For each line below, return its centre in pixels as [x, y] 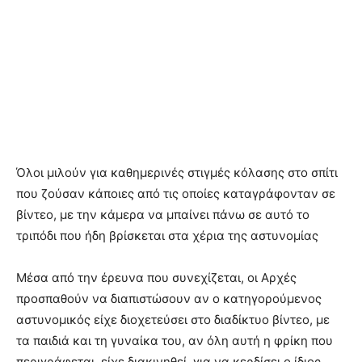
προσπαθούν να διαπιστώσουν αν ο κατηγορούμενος [169, 299]
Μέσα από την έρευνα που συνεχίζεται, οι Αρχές [156, 278]
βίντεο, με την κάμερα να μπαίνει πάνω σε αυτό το [163, 215]
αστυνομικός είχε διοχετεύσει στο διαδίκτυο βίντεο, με [173, 320]
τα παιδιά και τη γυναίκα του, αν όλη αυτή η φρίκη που [175, 341]
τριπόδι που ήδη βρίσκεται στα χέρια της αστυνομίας [167, 236]
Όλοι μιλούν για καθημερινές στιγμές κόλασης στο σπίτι [177, 173]
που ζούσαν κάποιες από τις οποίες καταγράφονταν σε [176, 194]
